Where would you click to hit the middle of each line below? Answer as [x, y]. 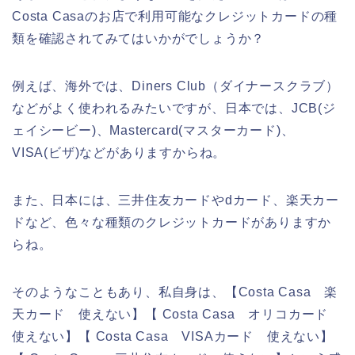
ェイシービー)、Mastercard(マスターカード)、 [153, 130]
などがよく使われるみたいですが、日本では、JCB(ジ [174, 108]
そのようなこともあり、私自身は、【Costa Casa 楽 [175, 292]
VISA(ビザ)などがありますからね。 [119, 152]
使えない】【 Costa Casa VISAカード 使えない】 [173, 336]
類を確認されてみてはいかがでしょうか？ [139, 38]
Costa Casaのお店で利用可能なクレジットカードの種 [175, 16]
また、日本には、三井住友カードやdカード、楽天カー [176, 200]
